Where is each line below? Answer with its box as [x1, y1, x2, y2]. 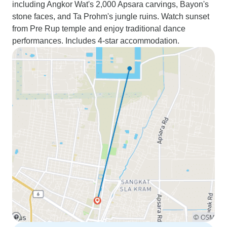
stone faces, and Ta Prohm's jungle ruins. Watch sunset [12, 12, 209, 21]
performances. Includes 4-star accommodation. [12, 36, 179, 45]
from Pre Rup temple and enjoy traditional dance [12, 24, 185, 33]
